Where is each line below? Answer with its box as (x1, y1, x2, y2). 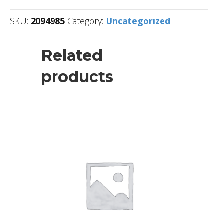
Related (41, 46, 103, 65)
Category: (67, 15, 106, 27)
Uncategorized (106, 15, 170, 27)
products (41, 67, 113, 87)
